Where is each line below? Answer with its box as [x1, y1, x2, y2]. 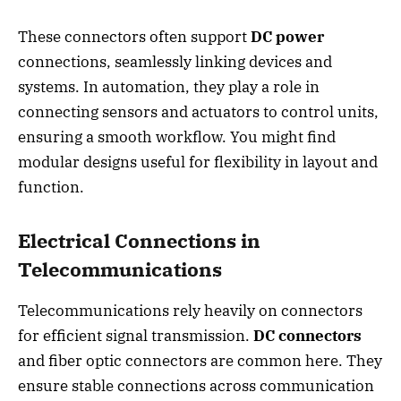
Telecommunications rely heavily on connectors [18, 301, 363, 321]
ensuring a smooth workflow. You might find [18, 127, 336, 148]
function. [18, 177, 84, 198]
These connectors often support [18, 27, 251, 47]
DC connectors [253, 326, 362, 346]
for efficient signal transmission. [18, 326, 253, 346]
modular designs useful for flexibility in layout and [18, 152, 378, 173]
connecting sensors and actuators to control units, [18, 102, 379, 123]
